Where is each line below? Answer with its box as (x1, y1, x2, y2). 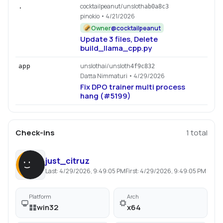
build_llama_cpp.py (80, 43, 152, 53)
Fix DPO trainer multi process (80, 82, 185, 92)
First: (125, 166, 140, 175)
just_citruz (45, 155, 90, 166)
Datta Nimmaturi (80, 72, 127, 80)
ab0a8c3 (144, 3, 169, 10)
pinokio (80, 12, 100, 20)
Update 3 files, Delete (80, 34, 158, 44)
